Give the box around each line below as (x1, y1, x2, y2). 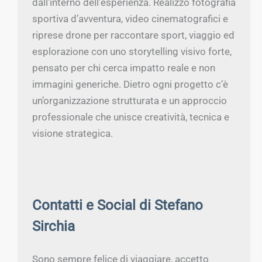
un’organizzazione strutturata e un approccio (32, 94, 227, 106)
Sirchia (32, 218, 75, 235)
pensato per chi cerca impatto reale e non (32, 61, 215, 74)
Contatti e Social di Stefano (32, 196, 203, 213)
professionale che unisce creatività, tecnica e (32, 111, 229, 123)
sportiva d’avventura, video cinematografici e (32, 12, 228, 25)
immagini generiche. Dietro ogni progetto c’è (32, 78, 228, 90)
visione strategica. (32, 127, 113, 139)
